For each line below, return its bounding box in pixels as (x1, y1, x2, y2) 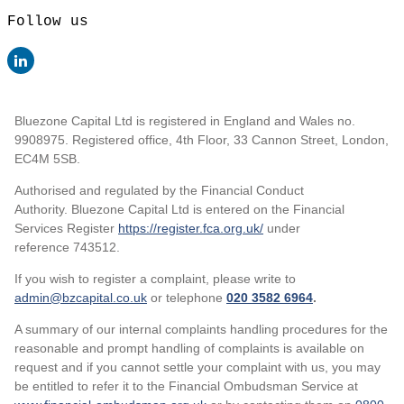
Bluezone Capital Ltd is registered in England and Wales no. (14, 113, 355, 128)
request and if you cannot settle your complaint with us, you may (14, 359, 381, 374)
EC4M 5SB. (14, 151, 80, 166)
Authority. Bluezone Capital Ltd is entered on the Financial (14, 201, 344, 216)
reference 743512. (14, 239, 120, 254)
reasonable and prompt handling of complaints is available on (14, 340, 364, 355)
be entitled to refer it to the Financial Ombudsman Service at (14, 378, 358, 393)
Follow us (7, 13, 88, 30)
